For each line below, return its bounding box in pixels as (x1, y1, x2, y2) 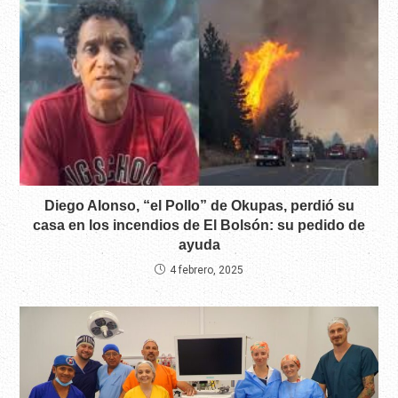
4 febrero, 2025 (170, 263, 243, 276)
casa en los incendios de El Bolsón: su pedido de (33, 217, 365, 233)
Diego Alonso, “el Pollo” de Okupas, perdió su (44, 197, 354, 213)
